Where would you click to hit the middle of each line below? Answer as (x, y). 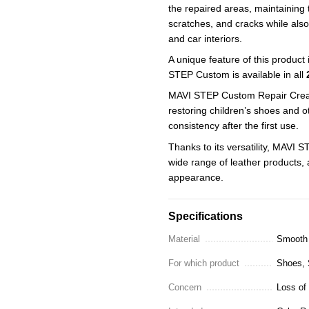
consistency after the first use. (233, 126)
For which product (204, 263)
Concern (185, 287)
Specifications (206, 216)
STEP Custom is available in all (237, 74)
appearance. (196, 177)
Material (184, 239)
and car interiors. (205, 38)
